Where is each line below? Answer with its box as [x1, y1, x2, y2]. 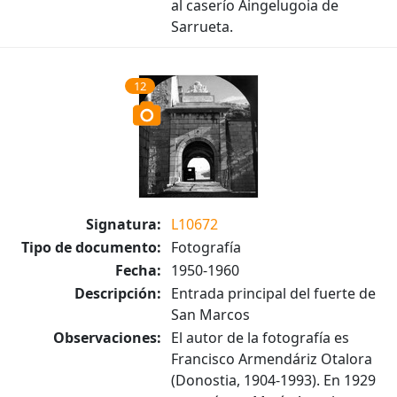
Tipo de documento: [21, 237, 161, 257]
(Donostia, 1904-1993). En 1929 [171, 370, 376, 390]
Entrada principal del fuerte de [171, 284, 376, 303]
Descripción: [74, 284, 161, 303]
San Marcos [171, 305, 250, 324]
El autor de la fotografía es [171, 328, 349, 347]
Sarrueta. [171, 17, 233, 36]
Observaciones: [53, 328, 161, 347]
